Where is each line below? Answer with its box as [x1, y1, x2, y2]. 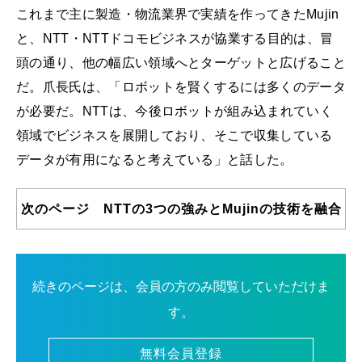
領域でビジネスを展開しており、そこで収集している [16, 128, 333, 142]
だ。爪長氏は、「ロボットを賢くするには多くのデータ [16, 80, 347, 94]
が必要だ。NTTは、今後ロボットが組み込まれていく [16, 104, 334, 118]
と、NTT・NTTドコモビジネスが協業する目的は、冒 [16, 32, 334, 45]
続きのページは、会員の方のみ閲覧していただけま [32, 280, 330, 293]
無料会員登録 [140, 347, 222, 360]
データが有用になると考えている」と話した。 [16, 153, 293, 166]
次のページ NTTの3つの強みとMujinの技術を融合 [20, 202, 342, 216]
